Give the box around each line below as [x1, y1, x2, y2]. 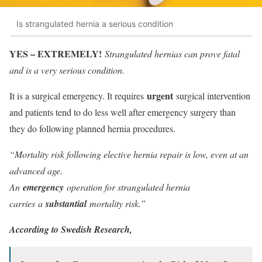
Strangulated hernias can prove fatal [105, 47, 240, 60]
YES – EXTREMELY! [9, 47, 102, 61]
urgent [147, 89, 173, 103]
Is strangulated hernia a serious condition [16, 18, 173, 29]
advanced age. [9, 164, 63, 177]
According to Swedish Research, [9, 223, 132, 236]
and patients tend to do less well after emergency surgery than [9, 106, 236, 119]
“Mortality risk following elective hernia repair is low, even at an [9, 148, 249, 161]
